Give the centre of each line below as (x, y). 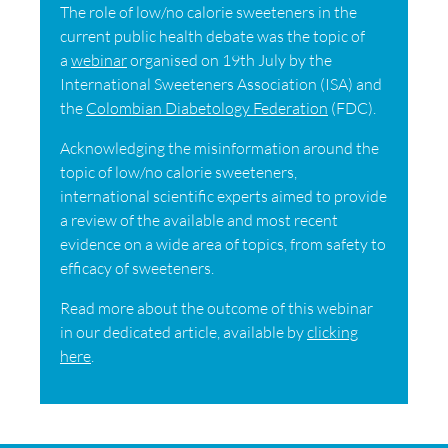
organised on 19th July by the (229, 59)
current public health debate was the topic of (212, 35)
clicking (332, 331)
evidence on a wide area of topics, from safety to (223, 243)
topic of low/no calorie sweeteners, (178, 171)
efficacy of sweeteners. (137, 267)
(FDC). (352, 107)
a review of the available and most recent (199, 219)
